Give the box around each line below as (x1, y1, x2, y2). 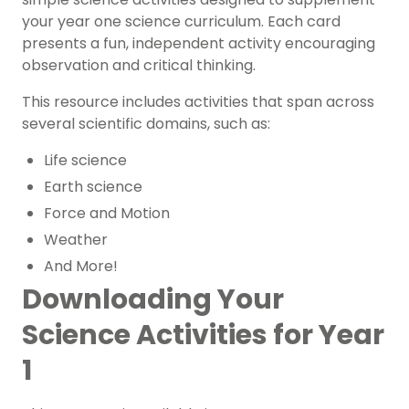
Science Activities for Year (22, 316, 384, 355)
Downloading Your (22, 280, 284, 320)
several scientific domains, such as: (22, 113, 270, 135)
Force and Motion (44, 203, 170, 225)
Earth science (44, 176, 142, 198)
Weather (44, 229, 108, 251)
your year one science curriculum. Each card (22, 11, 341, 33)
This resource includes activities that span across (22, 91, 374, 113)
